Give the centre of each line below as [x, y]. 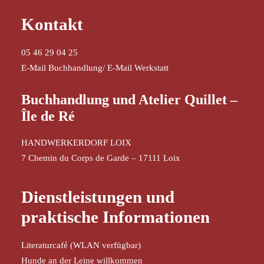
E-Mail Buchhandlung [62, 68]
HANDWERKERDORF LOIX [76, 143]
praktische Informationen [115, 217]
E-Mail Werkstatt [138, 68]
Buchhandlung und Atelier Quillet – [129, 100]
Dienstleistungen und [98, 197]
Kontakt [52, 24]
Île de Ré [48, 116]
